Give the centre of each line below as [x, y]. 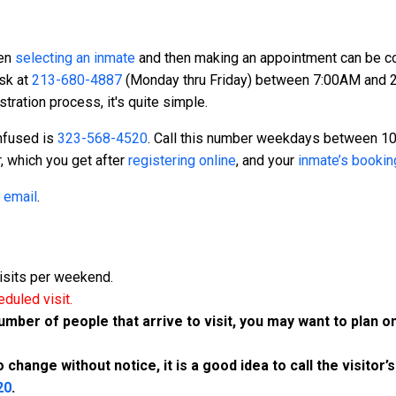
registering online [182, 161]
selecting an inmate [75, 58]
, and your [267, 161]
